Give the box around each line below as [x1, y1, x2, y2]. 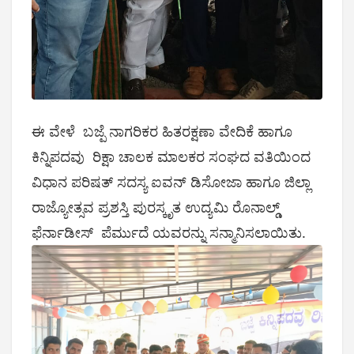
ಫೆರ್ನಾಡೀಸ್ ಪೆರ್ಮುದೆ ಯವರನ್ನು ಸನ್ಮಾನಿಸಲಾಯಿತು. [32, 223, 306, 243]
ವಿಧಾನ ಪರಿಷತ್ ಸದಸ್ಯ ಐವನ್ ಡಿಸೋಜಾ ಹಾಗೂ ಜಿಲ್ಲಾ [32, 172, 314, 192]
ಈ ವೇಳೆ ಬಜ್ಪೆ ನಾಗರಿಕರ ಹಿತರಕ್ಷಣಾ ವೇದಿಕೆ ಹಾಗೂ [32, 122, 292, 141]
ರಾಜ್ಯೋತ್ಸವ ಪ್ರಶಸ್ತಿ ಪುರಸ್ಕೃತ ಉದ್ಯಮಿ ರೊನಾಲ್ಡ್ [32, 198, 280, 217]
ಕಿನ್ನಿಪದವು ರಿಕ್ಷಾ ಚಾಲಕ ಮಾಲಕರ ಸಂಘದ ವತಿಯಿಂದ [32, 147, 311, 167]
